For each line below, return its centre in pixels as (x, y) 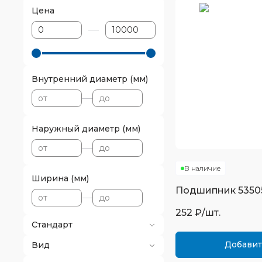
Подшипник (207, 190)
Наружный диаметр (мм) (86, 129)
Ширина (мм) (60, 178)
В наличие (202, 168)
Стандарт (52, 225)
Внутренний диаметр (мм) (90, 79)
